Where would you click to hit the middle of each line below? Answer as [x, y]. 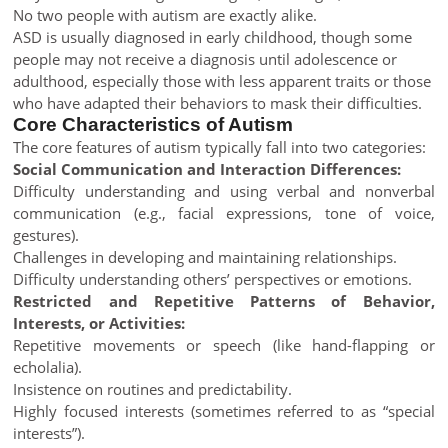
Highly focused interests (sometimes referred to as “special [224, 411]
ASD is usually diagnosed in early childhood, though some [213, 37]
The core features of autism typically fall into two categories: [220, 147]
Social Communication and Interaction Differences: [207, 169]
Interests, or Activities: [99, 323]
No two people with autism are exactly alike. [165, 15]
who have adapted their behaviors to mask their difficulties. [218, 103]
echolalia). [48, 367]
